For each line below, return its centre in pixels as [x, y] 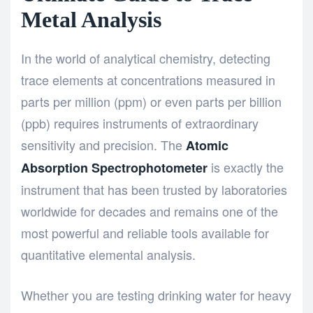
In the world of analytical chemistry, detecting [146, 58]
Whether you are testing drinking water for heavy [156, 295]
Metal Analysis [91, 20]
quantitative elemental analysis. [108, 255]
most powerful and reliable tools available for [145, 233]
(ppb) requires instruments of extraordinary [140, 123]
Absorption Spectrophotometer [114, 168]
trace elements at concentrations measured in [148, 80]
